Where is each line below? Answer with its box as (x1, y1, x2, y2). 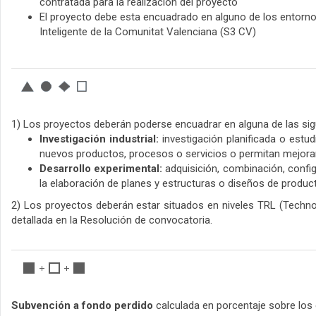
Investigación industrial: (39, 133, 159, 146)
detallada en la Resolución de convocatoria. (11, 214, 212, 227)
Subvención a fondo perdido (11, 299, 153, 312)
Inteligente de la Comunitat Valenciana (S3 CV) (39, 25, 256, 39)
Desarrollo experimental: (39, 162, 163, 176)
